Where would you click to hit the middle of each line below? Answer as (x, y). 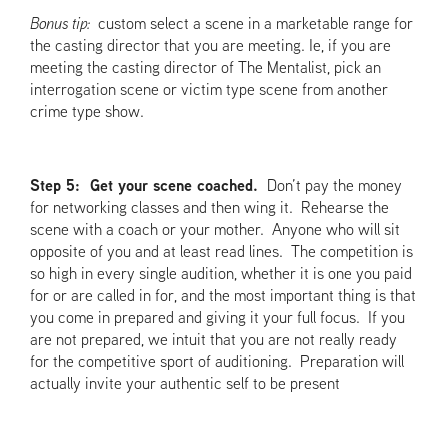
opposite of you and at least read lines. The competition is (222, 252)
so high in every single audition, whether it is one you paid (221, 274)
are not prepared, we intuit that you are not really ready (214, 340)
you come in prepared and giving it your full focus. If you (218, 318)
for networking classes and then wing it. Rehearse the (210, 208)
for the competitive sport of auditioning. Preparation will (217, 362)
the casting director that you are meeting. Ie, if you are (211, 46)
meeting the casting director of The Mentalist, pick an (206, 68)
